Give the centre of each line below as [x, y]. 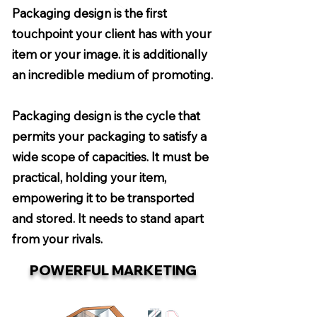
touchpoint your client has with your [112, 34]
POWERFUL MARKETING [113, 270]
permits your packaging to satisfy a [109, 136]
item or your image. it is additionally [110, 54]
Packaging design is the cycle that [106, 116]
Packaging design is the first [90, 13]
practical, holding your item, [89, 177]
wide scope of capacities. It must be [110, 157]
